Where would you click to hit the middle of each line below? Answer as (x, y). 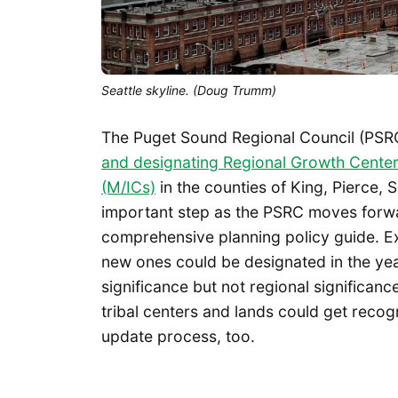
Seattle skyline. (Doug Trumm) (189, 90)
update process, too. (178, 336)
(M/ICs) (128, 187)
